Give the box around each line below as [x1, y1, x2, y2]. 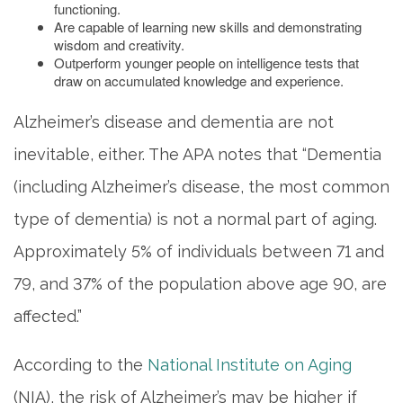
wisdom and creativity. [54, 34, 184, 54]
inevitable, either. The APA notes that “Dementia [13, 144, 381, 164]
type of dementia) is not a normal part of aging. [13, 209, 377, 228]
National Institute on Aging [148, 354, 352, 374]
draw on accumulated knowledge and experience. [54, 70, 344, 90]
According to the [13, 354, 148, 374]
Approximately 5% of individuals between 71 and [13, 241, 384, 261]
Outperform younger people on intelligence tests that [54, 52, 359, 72]
